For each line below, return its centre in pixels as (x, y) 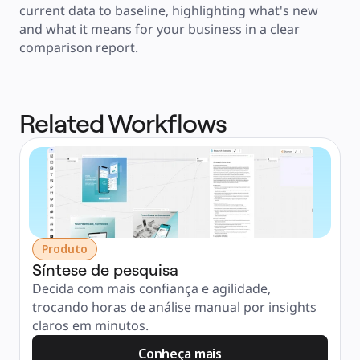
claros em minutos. (90, 325)
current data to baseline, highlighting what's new (169, 10)
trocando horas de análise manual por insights (174, 307)
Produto (65, 249)
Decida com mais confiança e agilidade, (151, 288)
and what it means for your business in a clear (160, 29)
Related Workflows (123, 123)
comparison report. (79, 47)
